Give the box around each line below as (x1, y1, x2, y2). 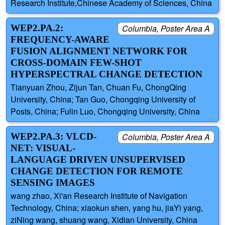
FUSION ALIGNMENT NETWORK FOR (11, 46, 187, 57)
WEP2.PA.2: (11, 23, 63, 34)
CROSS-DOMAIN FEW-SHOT (11, 57, 142, 68)
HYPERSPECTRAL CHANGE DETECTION (11, 69, 202, 80)
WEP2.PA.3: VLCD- (11, 131, 96, 142)
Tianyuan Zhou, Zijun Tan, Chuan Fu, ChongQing (11, 81, 186, 93)
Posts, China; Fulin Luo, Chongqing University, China (11, 105, 200, 118)
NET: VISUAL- (11, 143, 75, 154)
